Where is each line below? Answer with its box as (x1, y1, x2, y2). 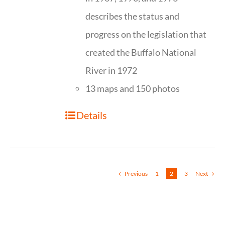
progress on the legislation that (85, 29, 207, 40)
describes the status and (85, 11, 180, 22)
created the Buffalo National (85, 47, 197, 58)
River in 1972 (85, 65, 138, 76)
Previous (125, 170, 148, 177)
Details (76, 109, 107, 121)
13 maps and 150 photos (85, 83, 180, 94)
